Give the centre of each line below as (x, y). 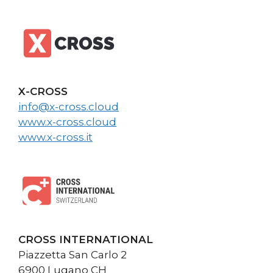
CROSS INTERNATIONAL (86, 239)
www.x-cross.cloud (67, 122)
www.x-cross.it (55, 137)
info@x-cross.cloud (69, 107)
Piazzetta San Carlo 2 (73, 254)
